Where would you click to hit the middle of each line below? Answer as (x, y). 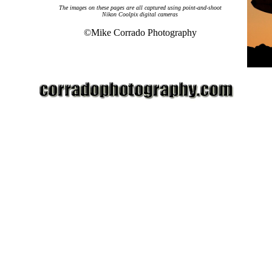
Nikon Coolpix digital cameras (140, 14)
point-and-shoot (202, 8)
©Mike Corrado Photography (140, 32)
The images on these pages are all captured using (121, 8)
